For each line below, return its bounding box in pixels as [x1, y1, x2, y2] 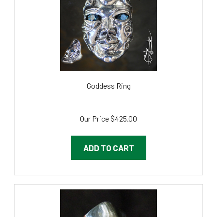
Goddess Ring [86, 70, 131, 79]
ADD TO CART [83, 132, 134, 142]
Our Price [80, 103, 109, 112]
